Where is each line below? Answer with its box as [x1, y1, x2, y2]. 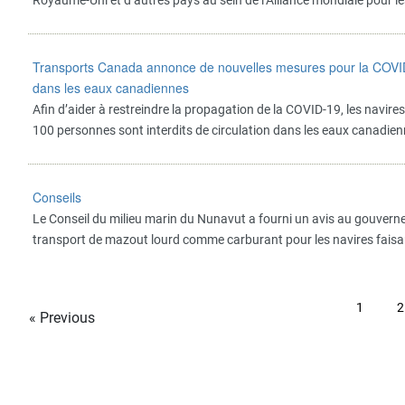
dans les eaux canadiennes [33, 79, 189, 97]
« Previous [29, 309, 95, 326]
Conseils [33, 188, 81, 206]
